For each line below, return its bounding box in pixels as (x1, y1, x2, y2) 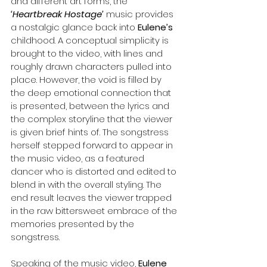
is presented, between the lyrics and (11, 100, 172, 113)
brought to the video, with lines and (11, 47, 165, 60)
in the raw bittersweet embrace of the (11, 204, 179, 218)
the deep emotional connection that (11, 86, 173, 100)
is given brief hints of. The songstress (11, 126, 171, 139)
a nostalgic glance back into (11, 21, 138, 34)
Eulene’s (138, 21, 175, 34)
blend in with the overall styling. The (11, 178, 164, 191)
